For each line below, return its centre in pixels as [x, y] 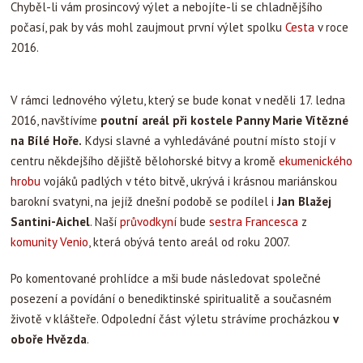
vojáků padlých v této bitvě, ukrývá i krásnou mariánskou [189, 181]
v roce [331, 28]
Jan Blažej [304, 202]
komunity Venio [49, 242]
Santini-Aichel [50, 222]
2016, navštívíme [56, 121]
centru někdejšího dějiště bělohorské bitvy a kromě [145, 161]
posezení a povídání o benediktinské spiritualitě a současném [171, 299]
